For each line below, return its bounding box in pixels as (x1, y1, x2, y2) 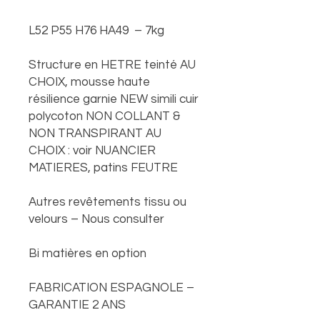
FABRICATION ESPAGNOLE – (29, 281, 194, 294)
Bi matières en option (29, 247, 146, 260)
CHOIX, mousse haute (29, 76, 150, 89)
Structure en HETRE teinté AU (29, 59, 196, 71)
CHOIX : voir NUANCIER (29, 144, 156, 157)
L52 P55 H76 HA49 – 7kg (29, 24, 164, 37)
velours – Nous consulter (29, 213, 164, 226)
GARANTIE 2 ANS (29, 299, 126, 311)
